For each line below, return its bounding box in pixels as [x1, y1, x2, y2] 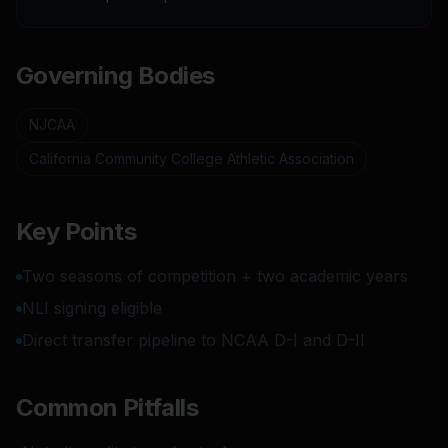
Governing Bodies [16, 61, 215, 90]
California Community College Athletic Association [29, 150, 354, 167]
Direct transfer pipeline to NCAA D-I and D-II [22, 330, 365, 350]
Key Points [16, 217, 136, 246]
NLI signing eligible [22, 298, 162, 318]
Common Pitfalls [16, 393, 198, 422]
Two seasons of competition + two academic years [22, 266, 408, 286]
